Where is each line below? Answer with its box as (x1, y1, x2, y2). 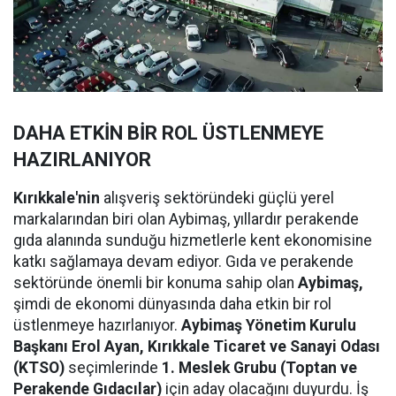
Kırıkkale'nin (13, 188, 103, 207)
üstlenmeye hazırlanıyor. (13, 316, 181, 334)
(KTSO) (13, 358, 68, 377)
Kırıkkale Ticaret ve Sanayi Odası (148, 337, 380, 355)
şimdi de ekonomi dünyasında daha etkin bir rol (13, 294, 331, 313)
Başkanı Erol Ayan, (13, 337, 144, 355)
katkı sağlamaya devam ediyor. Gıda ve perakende (13, 252, 354, 270)
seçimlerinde (68, 358, 162, 377)
